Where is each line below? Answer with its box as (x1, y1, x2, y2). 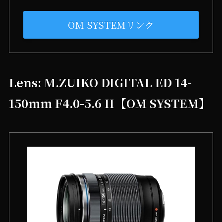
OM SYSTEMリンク (68, 18, 154, 32)
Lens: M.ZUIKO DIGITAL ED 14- (8, 73, 192, 91)
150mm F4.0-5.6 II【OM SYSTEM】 (8, 94, 211, 111)
